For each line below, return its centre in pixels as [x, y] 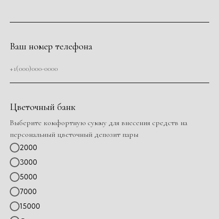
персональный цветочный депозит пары [74, 134]
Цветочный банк [43, 107]
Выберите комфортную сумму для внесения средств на [99, 123]
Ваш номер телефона [51, 46]
